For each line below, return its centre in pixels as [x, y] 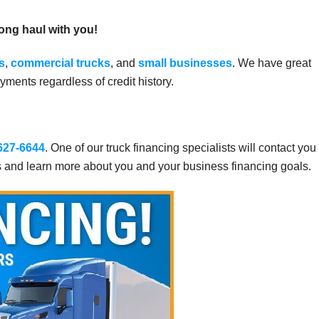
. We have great [272, 63]
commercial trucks [61, 63]
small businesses [185, 63]
